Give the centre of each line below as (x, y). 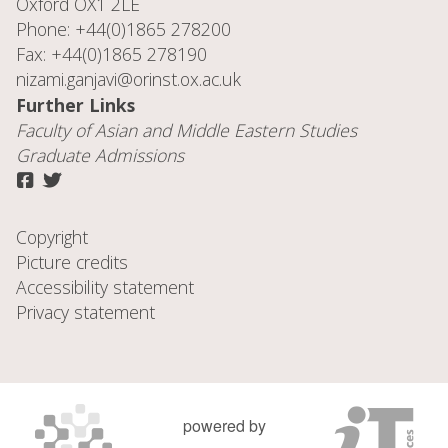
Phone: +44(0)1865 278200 (123, 29)
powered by (224, 425)
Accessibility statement (105, 287)
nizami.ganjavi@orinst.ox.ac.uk (128, 79)
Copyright (52, 237)
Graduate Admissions (100, 155)
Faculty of (55, 130)
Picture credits (72, 262)
